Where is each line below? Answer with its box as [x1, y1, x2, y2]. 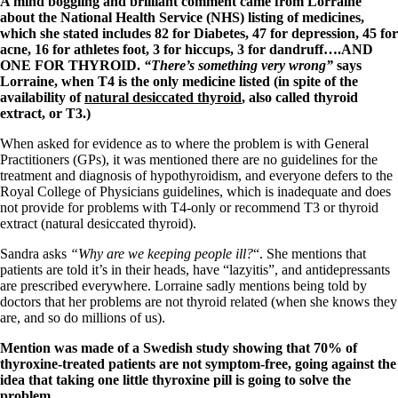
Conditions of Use [36, 155, 138, 170]
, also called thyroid [242, 90, 358, 106]
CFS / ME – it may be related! [36, 43, 204, 58]
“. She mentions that [253, 246, 366, 262]
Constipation [36, 11, 107, 26]
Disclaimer [36, 139, 96, 154]
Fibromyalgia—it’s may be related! [36, 59, 230, 74]
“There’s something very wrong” [144, 58, 333, 74]
